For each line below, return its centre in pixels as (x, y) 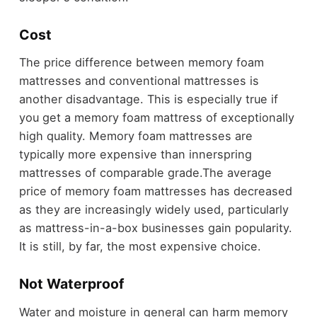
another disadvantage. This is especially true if (148, 99)
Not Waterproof (71, 284)
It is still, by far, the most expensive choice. (140, 247)
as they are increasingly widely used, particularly (154, 210)
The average (237, 173)
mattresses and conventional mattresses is (139, 81)
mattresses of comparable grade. (110, 173)
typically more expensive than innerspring (135, 155)
